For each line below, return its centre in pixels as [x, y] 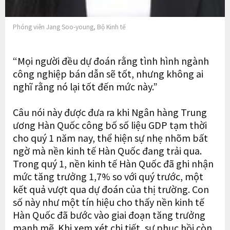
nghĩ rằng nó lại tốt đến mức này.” [85, 87]
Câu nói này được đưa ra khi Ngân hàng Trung [110, 112]
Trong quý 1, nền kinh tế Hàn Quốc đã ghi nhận [113, 164]
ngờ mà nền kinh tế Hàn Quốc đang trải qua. [107, 151]
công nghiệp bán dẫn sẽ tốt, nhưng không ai [108, 74]
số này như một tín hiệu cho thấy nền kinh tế [109, 202]
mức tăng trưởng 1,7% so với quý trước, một [108, 176]
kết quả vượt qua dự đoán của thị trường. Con [111, 189]
